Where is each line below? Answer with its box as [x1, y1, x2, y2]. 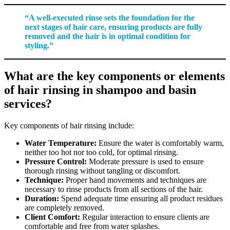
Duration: [25, 194, 59, 203]
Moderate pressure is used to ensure [87, 157, 204, 166]
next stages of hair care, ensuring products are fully [25, 22, 202, 31]
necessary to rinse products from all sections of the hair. [25, 185, 203, 194]
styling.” [25, 41, 53, 50]
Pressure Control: [25, 157, 87, 166]
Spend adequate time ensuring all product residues [59, 194, 223, 203]
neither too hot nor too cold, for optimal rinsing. [25, 148, 178, 157]
